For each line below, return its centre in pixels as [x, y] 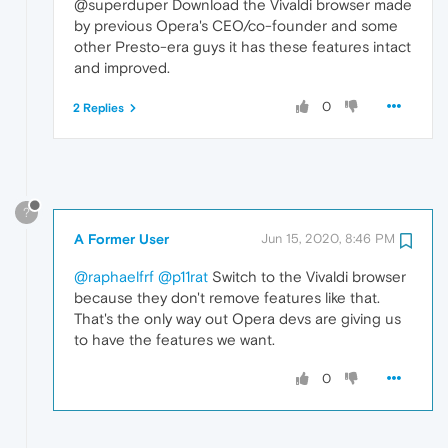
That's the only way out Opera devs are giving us [237, 318]
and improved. [122, 67]
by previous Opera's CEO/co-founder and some [236, 25]
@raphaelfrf [114, 276]
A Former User [121, 238]
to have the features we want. [174, 339]
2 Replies [98, 107]
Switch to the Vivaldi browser [307, 276]
